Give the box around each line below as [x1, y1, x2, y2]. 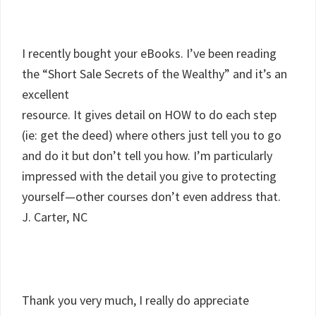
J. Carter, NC [22, 209, 87, 225]
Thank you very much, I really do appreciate [22, 292, 249, 308]
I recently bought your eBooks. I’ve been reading [22, 45, 276, 61]
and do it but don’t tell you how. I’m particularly [22, 147, 272, 164]
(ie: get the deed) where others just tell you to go [22, 127, 281, 143]
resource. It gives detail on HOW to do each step [22, 107, 276, 123]
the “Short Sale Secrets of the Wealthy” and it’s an [22, 66, 287, 82]
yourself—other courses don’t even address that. [22, 188, 281, 205]
